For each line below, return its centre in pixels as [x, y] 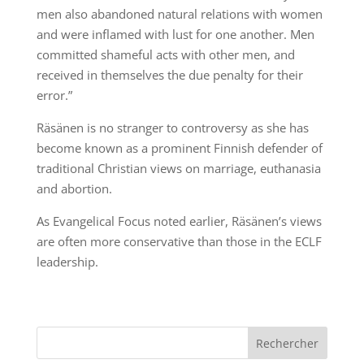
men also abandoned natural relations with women [179, 14]
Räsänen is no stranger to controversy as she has [172, 128]
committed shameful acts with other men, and [165, 54]
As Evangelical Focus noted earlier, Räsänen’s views [179, 221]
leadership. [67, 262]
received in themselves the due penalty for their [169, 75]
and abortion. [74, 188]
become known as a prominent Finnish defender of [179, 148]
